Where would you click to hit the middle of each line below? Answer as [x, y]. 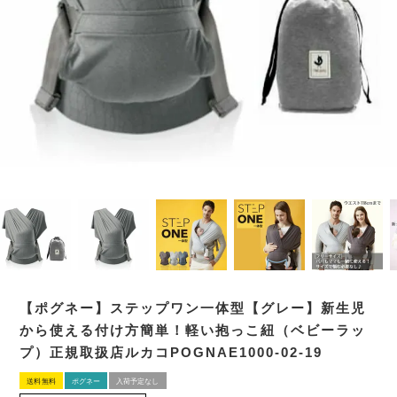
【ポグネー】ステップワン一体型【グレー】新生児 [193, 308]
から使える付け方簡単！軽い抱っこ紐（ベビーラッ [193, 330]
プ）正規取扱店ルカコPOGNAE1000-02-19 [171, 352]
